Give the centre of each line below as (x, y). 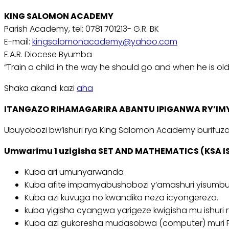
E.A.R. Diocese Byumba (48, 55)
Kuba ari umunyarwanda (74, 172)
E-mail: (18, 42)
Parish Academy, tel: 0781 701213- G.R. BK (82, 29)
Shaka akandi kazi (40, 88)
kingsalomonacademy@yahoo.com (105, 42)
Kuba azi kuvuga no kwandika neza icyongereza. (121, 198)
